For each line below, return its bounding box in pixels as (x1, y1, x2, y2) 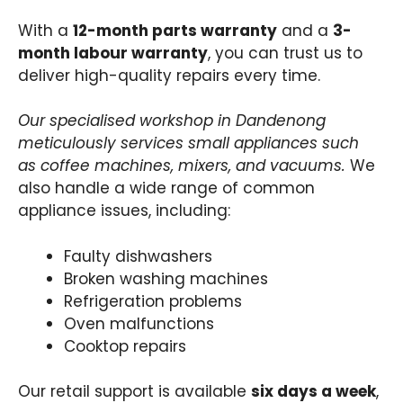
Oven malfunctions (64, 312, 214, 335)
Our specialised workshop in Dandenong (18, 110, 326, 131)
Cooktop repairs (64, 335, 186, 357)
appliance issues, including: (18, 200, 230, 221)
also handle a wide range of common (18, 177, 315, 199)
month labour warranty (18, 41, 208, 64)
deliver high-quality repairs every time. (18, 64, 320, 86)
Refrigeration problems (64, 290, 242, 312)
